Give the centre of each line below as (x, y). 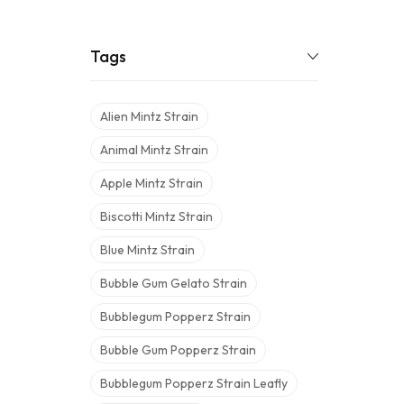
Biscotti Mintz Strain (156, 216)
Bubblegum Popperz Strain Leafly (194, 383)
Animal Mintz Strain (154, 150)
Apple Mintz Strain (151, 183)
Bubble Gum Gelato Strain (174, 283)
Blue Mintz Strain (147, 250)
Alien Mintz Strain (149, 116)
